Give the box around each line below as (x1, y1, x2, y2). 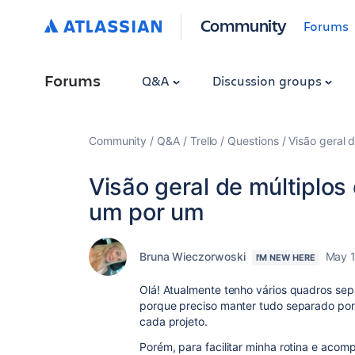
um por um (89, 198, 204, 226)
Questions (227, 134, 279, 147)
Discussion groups (212, 72, 325, 89)
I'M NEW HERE (255, 252, 315, 263)
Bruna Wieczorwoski (139, 250, 246, 263)
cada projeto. (139, 315, 208, 328)
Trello (189, 134, 218, 147)
